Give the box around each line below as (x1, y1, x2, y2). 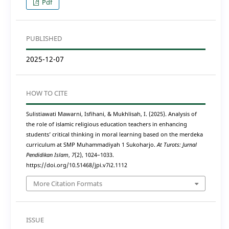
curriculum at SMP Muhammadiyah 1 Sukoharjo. (26, 141, 157, 149)
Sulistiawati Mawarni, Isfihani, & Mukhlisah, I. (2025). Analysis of (26, 110, 197, 118)
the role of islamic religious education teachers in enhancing (26, 121, 187, 128)
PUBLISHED (26, 34, 62, 43)
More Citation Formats (33, 178, 102, 188)
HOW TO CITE (26, 88, 67, 98)
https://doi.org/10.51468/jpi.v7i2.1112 (26, 162, 127, 169)
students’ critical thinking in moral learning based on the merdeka (26, 131, 203, 139)
